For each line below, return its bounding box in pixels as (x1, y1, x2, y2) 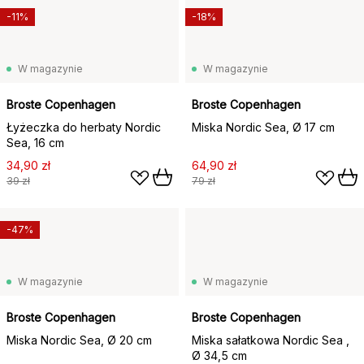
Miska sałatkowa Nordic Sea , (192, 333, 349, 347)
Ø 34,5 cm (192, 349, 247, 362)
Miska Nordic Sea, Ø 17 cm (192, 120, 335, 134)
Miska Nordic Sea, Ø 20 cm (6, 333, 152, 347)
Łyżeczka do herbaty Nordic (6, 120, 161, 134)
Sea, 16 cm (6, 136, 64, 149)
